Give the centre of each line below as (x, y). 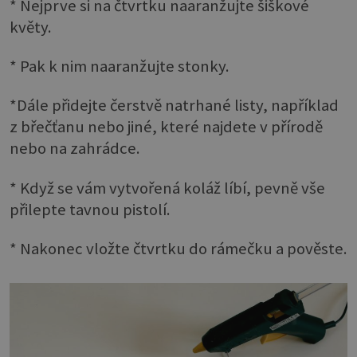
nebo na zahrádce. (75, 149)
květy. (31, 27)
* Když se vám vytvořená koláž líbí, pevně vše (167, 188)
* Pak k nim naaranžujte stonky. (120, 67)
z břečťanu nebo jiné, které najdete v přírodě (166, 127)
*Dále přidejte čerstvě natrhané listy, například (174, 106)
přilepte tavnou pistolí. (90, 209)
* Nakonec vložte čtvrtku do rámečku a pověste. (178, 249)
